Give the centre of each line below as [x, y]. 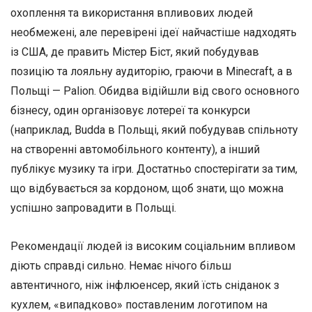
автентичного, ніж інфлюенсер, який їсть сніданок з [145, 285]
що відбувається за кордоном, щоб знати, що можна [147, 188]
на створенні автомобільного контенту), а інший [135, 149]
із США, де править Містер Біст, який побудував [135, 52]
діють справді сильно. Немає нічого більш [121, 265]
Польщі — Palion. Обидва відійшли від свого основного [155, 91]
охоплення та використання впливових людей [132, 13]
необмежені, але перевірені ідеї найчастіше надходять [154, 32]
